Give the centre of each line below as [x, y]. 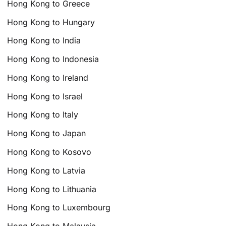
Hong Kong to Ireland [48, 77]
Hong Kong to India [44, 41]
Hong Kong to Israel [45, 96]
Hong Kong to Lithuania [52, 189]
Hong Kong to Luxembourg [59, 208]
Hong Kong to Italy [43, 115]
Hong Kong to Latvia [46, 170]
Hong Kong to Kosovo [49, 152]
